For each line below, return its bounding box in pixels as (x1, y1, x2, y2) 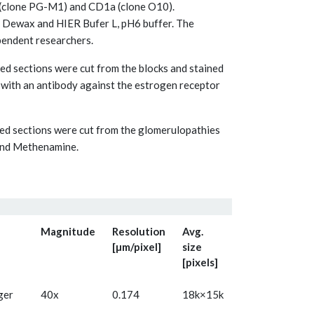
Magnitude (41, 225, 95, 238)
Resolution (112, 225, 165, 238)
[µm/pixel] (112, 240, 161, 254)
